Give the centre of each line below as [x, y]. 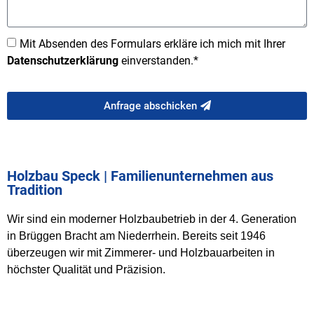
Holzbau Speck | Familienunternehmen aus [140, 176]
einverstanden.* [158, 60]
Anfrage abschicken [150, 105]
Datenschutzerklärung [63, 60]
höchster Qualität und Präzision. [86, 270]
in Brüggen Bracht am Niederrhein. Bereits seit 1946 [136, 236]
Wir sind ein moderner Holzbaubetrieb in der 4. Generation [152, 219]
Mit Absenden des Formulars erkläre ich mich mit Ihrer [152, 43]
